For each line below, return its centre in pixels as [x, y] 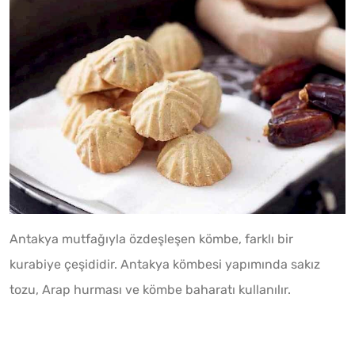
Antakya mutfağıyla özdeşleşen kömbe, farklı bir [151, 239]
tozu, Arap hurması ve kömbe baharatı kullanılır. [150, 289]
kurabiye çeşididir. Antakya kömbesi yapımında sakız [165, 264]
